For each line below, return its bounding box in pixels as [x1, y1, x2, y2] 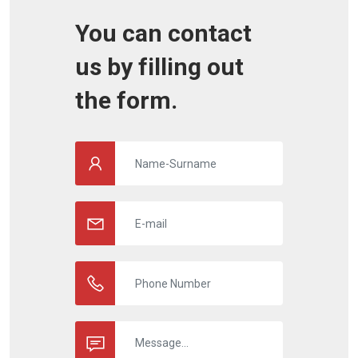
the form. [75, 86, 177, 114]
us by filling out [75, 53, 244, 81]
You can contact [75, 19, 252, 47]
